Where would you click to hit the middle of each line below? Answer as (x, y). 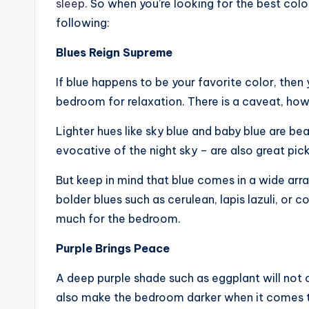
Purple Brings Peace (113, 248)
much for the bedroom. (118, 219)
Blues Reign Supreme (114, 52)
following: (83, 23)
